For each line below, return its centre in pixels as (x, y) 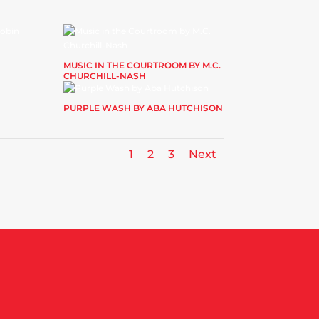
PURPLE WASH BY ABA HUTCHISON (143, 108)
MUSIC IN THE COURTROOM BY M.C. (142, 65)
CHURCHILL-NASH (105, 75)
